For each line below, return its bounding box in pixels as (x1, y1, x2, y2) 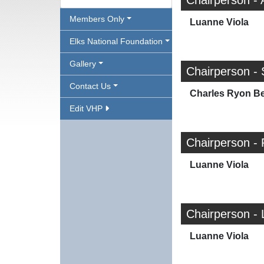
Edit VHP (70, 104, 105, 113)
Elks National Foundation (70, 37, 163, 46)
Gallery (70, 59, 96, 68)
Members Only (70, 14, 124, 24)
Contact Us (70, 81, 111, 91)
